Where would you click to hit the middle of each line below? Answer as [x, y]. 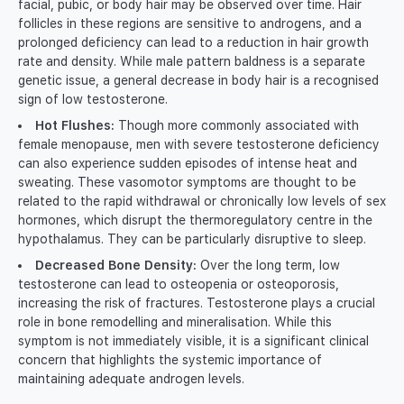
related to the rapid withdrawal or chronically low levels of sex [202, 202]
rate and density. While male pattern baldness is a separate [192, 62]
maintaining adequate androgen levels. [131, 379]
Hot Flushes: [75, 126]
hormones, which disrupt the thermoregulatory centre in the [195, 220]
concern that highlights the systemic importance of [170, 360]
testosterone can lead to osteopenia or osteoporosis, [179, 285]
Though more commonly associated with [237, 126]
